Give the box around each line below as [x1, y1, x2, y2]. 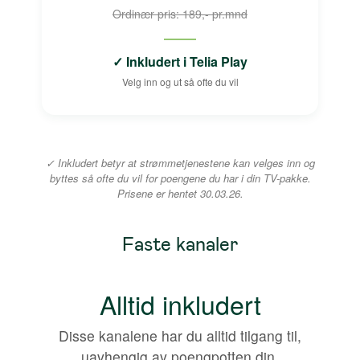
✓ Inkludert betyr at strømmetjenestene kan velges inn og [45, 154, 315, 170]
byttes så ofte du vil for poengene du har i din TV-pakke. [49, 170, 311, 186]
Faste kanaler [121, 231, 239, 257]
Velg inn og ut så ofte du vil [121, 74, 239, 88]
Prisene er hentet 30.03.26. [117, 185, 243, 201]
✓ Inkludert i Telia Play [112, 51, 247, 71]
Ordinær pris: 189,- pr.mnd [112, 5, 247, 22]
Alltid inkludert [99, 284, 261, 322]
